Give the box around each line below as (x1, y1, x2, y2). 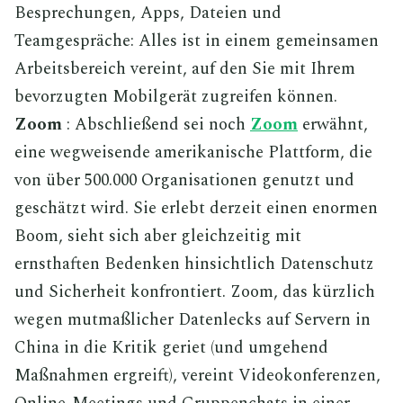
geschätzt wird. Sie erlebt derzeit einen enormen (14, 194, 378, 221)
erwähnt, (298, 111, 368, 138)
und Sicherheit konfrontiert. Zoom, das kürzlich (14, 278, 375, 305)
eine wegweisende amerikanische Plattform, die (14, 139, 372, 166)
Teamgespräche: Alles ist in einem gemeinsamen (14, 27, 379, 54)
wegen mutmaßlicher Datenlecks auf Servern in (14, 306, 371, 333)
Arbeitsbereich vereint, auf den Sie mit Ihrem (14, 55, 355, 82)
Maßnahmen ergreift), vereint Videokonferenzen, (14, 362, 381, 389)
